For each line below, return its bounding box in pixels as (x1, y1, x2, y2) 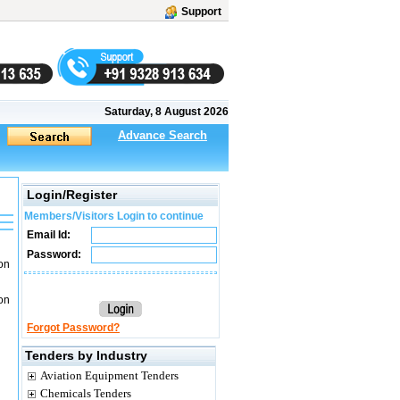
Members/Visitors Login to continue (24, 210, 204, 222)
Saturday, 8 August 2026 (104, 105, 229, 118)
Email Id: (24, 229, 71, 241)
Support (181, 5, 221, 18)
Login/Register (27, 187, 117, 202)
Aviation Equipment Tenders (40, 369, 179, 382)
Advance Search (118, 129, 207, 142)
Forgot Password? (27, 321, 120, 334)
